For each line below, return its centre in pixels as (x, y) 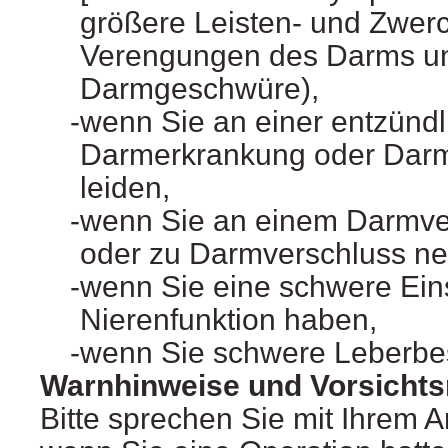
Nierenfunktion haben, (228, 320)
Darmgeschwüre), (199, 89)
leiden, (125, 188)
